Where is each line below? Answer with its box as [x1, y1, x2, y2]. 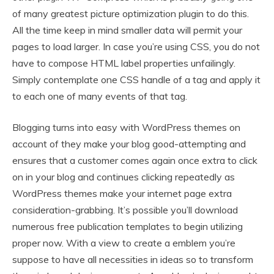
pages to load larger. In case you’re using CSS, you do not [12, 40, 260, 53]
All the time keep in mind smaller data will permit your [12, 24, 242, 37]
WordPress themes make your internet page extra [12, 187, 232, 200]
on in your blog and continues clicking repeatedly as [12, 171, 235, 183]
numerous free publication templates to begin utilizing [12, 220, 243, 233]
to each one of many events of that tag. [12, 90, 187, 103]
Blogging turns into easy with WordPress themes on [12, 121, 240, 134]
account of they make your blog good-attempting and [12, 138, 246, 150]
